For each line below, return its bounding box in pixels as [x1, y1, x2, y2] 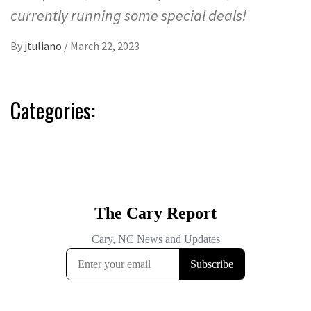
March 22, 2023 [70, 39, 140, 53]
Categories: [10, 94, 95, 126]
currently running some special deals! [10, 6, 246, 26]
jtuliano [24, 39, 64, 53]
